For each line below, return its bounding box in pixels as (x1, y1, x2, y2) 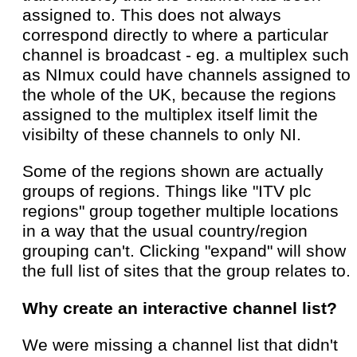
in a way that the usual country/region (22, 222, 308, 241)
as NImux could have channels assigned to (22, 65, 351, 84)
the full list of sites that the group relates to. (22, 261, 351, 281)
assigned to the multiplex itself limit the (22, 104, 318, 124)
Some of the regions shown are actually (22, 162, 324, 182)
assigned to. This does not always (22, 5, 281, 25)
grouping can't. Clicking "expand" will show (22, 241, 346, 261)
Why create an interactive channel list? (22, 298, 337, 318)
